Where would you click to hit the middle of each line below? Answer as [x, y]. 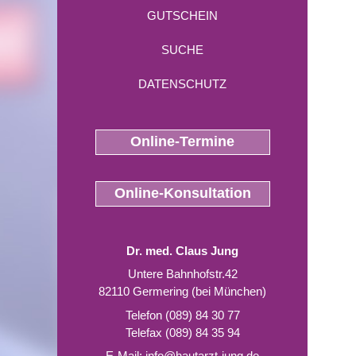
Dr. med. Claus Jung [182, 250]
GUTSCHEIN [182, 15]
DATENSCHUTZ [182, 84]
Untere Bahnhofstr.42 [182, 274]
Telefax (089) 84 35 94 [182, 332]
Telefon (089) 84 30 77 [182, 315]
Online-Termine [182, 141]
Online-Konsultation [182, 193]
